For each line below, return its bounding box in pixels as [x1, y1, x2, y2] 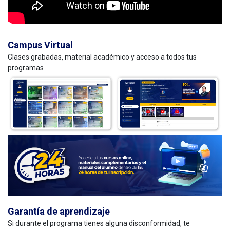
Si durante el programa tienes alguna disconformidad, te [8, 219, 190, 228]
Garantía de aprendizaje [8, 206, 110, 217]
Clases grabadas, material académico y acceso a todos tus [8, 52, 197, 61]
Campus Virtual [8, 39, 73, 50]
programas [8, 63, 45, 72]
